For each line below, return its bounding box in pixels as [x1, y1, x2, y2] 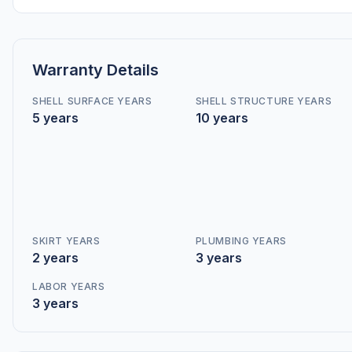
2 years [32, 250, 79, 266]
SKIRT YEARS [32, 235, 101, 247]
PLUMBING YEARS [195, 235, 287, 247]
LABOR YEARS [32, 280, 105, 292]
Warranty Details [32, 60, 159, 79]
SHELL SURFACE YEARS [32, 95, 152, 107]
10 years [195, 110, 248, 126]
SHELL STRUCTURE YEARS [195, 95, 332, 107]
